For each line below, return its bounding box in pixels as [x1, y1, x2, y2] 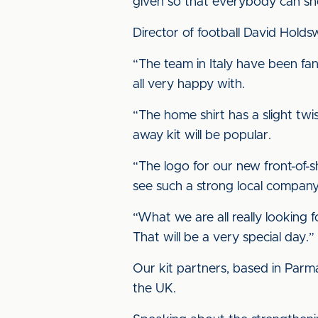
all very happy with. [133, 78, 245, 91]
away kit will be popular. [133, 129, 271, 142]
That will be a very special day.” [133, 231, 314, 244]
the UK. [133, 283, 176, 295]
